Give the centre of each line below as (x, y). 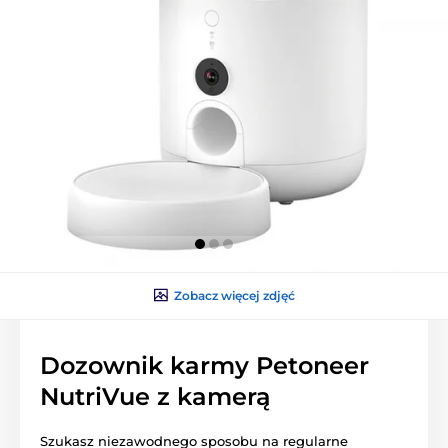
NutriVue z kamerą (155, 396)
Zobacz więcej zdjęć (234, 295)
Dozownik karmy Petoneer (204, 365)
